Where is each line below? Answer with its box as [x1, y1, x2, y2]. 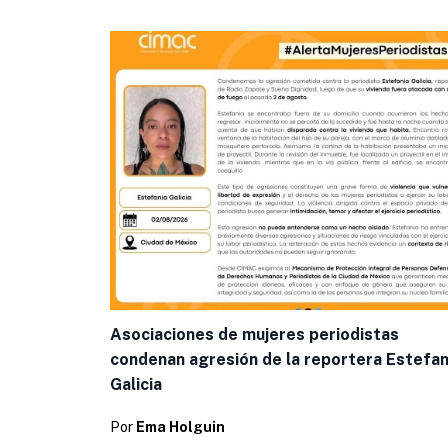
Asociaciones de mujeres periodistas [110, 324, 399, 344]
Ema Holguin [136, 418, 225, 435]
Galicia [110, 374, 162, 394]
